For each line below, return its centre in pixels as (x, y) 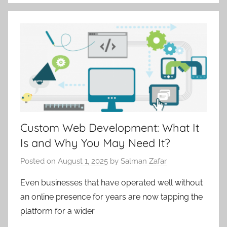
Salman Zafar (144, 161)
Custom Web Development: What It (110, 128)
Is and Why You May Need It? (95, 143)
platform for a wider (58, 211)
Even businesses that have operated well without (111, 182)
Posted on (39, 161)
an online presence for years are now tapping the (111, 197)
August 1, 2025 (83, 161)
